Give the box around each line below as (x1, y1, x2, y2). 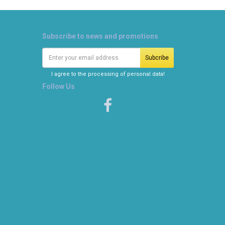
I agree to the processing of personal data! (51, 70, 165, 77)
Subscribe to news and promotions (42, 32, 158, 40)
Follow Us (42, 82, 75, 90)
